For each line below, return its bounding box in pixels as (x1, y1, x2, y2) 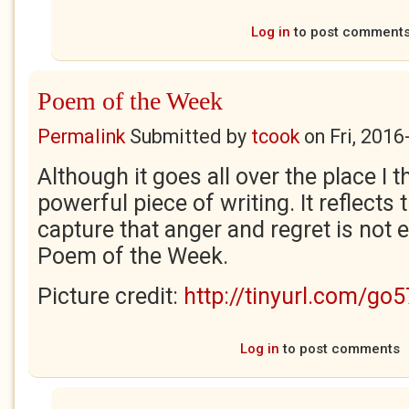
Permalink (37, 125, 125, 148)
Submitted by (125, 125, 251, 148)
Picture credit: (37, 283, 184, 309)
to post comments (278, 341, 400, 357)
